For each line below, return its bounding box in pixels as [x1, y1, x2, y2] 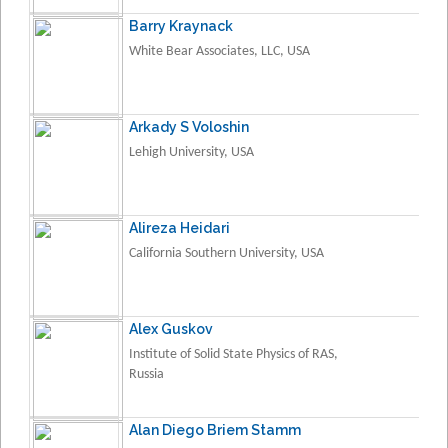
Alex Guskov [129, 320, 213, 337]
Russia [129, 366, 164, 382]
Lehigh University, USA [129, 144, 254, 160]
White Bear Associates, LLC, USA [129, 43, 310, 59]
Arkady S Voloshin [129, 118, 249, 135]
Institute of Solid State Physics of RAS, [129, 346, 338, 362]
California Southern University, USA [129, 245, 324, 261]
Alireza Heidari [129, 219, 230, 236]
